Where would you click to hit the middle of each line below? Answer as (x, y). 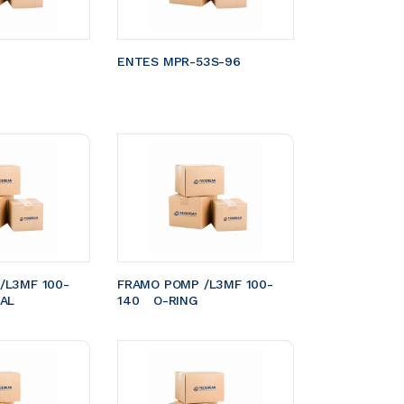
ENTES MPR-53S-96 (179, 62)
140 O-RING (176, 301)
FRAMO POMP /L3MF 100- (195, 285)
